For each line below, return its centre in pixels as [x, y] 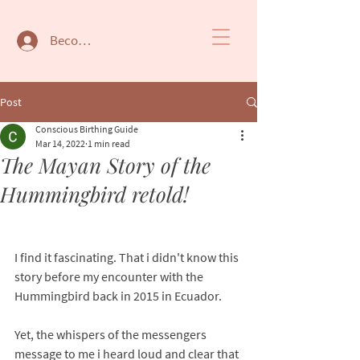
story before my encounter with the [110, 276]
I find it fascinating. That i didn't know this [128, 257]
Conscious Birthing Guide [87, 129]
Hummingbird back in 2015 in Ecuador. [119, 296]
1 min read [109, 143]
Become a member [102, 40]
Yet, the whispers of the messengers [112, 334]
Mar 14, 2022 [60, 143]
